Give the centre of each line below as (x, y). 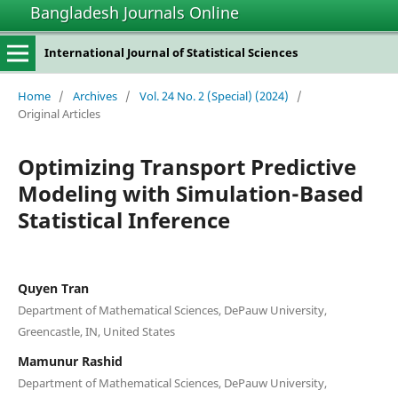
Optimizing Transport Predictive (187, 166)
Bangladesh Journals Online (135, 12)
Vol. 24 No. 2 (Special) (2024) (214, 96)
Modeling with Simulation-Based (190, 193)
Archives (95, 96)
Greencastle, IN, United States (96, 331)
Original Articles (59, 113)
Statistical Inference (123, 219)
